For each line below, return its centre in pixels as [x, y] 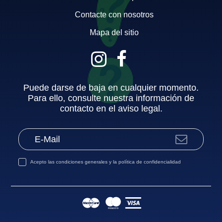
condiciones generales [82, 162]
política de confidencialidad [150, 162]
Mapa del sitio [114, 32]
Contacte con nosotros [114, 15]
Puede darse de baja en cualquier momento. [111, 87]
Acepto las [43, 162]
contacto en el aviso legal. [111, 108]
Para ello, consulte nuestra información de [111, 98]
